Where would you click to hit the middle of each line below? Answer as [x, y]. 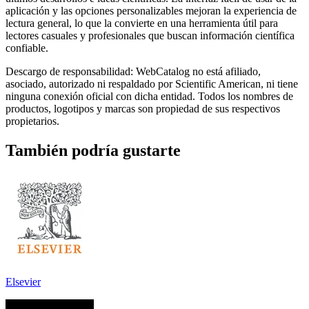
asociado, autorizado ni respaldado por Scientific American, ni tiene [152, 83]
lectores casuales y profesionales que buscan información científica [150, 35]
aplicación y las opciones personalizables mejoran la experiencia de [151, 10]
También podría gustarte [93, 150]
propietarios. [32, 121]
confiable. [27, 48]
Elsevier [23, 281]
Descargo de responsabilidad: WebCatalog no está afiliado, [133, 71]
